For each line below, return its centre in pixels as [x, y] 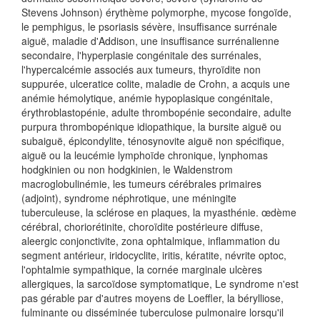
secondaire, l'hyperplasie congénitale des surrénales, [141, 55]
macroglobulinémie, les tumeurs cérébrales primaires [141, 184]
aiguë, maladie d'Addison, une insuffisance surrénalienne [150, 41]
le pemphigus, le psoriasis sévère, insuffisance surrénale [149, 26]
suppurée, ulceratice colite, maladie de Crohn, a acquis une [156, 84]
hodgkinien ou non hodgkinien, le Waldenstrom [127, 169]
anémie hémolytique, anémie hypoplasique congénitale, [147, 98]
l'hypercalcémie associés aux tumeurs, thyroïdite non [141, 69]
